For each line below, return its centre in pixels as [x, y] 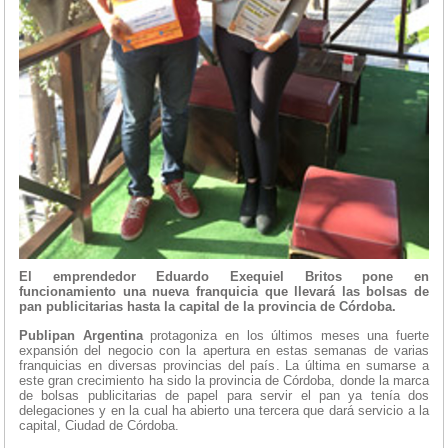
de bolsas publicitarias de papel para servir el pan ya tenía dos [224, 395]
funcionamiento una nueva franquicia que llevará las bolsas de [224, 291]
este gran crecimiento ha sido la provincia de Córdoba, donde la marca [224, 380]
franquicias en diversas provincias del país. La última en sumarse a [224, 365]
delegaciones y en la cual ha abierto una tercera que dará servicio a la [224, 410]
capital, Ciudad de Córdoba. [99, 425]
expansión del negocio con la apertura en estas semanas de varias [224, 350]
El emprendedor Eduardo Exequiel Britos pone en [224, 276]
